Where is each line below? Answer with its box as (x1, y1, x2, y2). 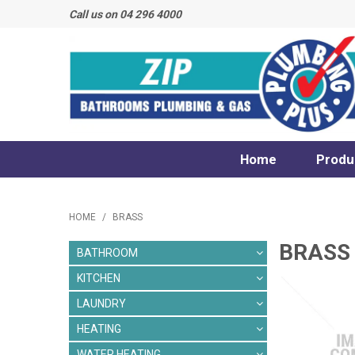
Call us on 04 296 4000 (69, 7, 181, 21)
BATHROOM (77, 246, 138, 260)
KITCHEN (77, 272, 120, 285)
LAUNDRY (77, 297, 126, 311)
